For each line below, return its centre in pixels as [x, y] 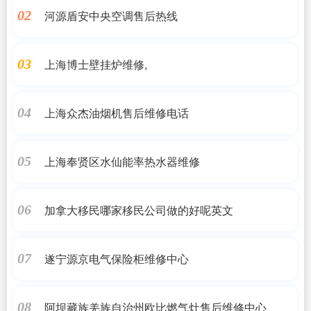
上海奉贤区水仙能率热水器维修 [122, 161]
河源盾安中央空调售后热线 [111, 15]
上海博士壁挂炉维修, [95, 64]
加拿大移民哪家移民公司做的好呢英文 [138, 210]
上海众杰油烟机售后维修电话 [116, 112]
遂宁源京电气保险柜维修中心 [116, 258]
